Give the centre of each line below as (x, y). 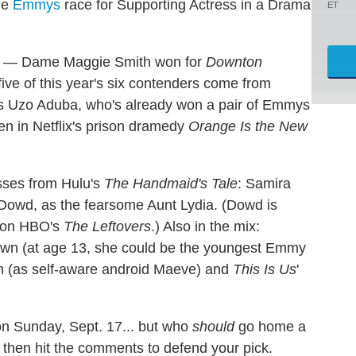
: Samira (264, 183)
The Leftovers (107, 226)
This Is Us (265, 269)
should (213, 326)
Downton (234, 62)
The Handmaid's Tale (171, 183)
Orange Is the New (248, 126)
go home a (270, 326)
